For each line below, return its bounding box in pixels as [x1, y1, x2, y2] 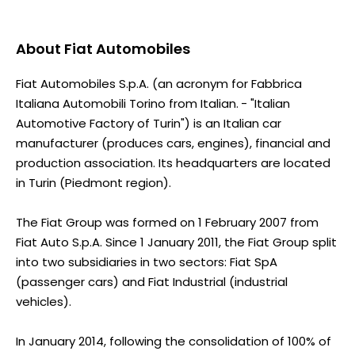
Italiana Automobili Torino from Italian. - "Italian [16, 94, 290, 112]
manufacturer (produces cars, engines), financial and [16, 134, 330, 151]
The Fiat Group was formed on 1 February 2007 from [16, 213, 319, 231]
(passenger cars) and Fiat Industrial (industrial [16, 273, 288, 290]
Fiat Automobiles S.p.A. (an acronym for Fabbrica [16, 74, 302, 92]
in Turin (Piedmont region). [16, 174, 171, 191]
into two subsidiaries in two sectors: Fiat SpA [16, 253, 277, 270]
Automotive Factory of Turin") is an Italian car [16, 114, 281, 132]
